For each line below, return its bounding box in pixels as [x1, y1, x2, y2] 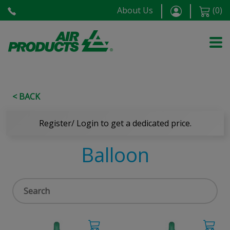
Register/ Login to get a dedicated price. [39, 118, 191, 129]
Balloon [81, 141, 149, 168]
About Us [117, 5, 153, 16]
